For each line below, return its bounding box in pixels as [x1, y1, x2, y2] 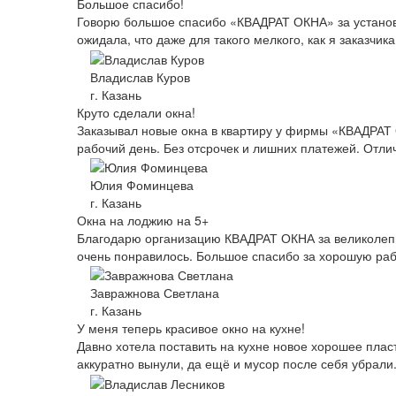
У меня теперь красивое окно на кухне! [77, 319, 305, 338]
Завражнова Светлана [90, 284, 219, 302]
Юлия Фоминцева [90, 175, 194, 194]
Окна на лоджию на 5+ [77, 210, 209, 229]
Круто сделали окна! [77, 103, 195, 121]
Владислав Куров [90, 67, 190, 86]
